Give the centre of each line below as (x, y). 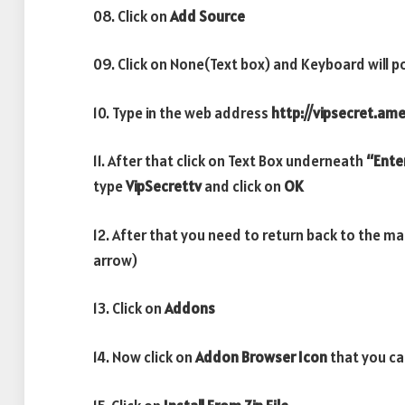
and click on (243, 187)
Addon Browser (245, 357)
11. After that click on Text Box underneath (230, 161)
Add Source (209, 16)
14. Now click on (144, 357)
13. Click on (129, 309)
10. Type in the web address (181, 113)
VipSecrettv (164, 187)
